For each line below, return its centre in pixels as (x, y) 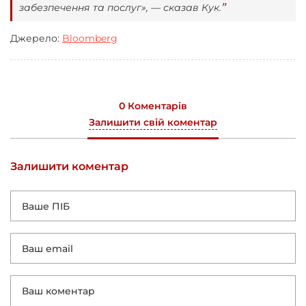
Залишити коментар (69, 167)
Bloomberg (90, 39)
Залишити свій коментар (153, 123)
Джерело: (36, 39)
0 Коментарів (153, 106)
